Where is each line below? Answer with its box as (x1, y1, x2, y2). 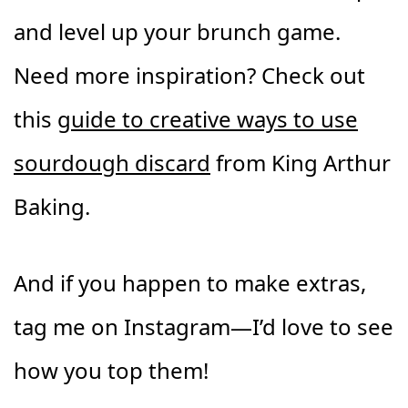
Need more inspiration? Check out (14, 60, 365, 90)
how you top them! (14, 355, 209, 385)
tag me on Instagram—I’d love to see (14, 311, 393, 342)
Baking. (14, 191, 90, 221)
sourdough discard (14, 148, 210, 178)
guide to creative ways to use (57, 104, 358, 134)
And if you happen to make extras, (14, 268, 366, 298)
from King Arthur (210, 148, 391, 178)
